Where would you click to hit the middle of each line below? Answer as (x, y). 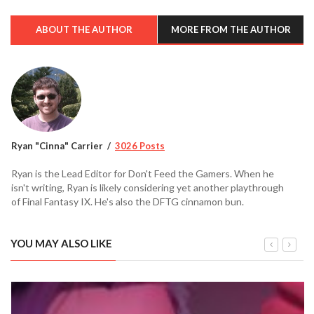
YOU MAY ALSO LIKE (61, 243)
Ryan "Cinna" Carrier (57, 145)
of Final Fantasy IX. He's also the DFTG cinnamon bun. (128, 201)
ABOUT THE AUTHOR (84, 30)
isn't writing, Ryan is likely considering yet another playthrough (148, 187)
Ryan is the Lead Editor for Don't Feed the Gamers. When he (143, 173)
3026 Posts (140, 145)
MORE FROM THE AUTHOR (231, 30)
